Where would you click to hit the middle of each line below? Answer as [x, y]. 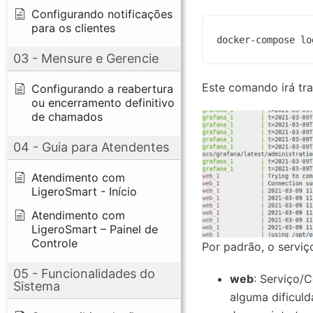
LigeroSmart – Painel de [95, 229]
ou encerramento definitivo [103, 102]
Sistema [37, 286]
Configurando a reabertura [102, 88]
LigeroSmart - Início [84, 191]
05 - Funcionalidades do [84, 273]
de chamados [67, 116]
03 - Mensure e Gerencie [86, 58]
